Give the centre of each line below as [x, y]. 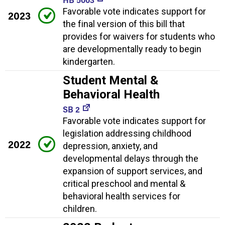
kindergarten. [89, 61]
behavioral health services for [122, 196]
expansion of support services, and [133, 171]
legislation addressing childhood [127, 133]
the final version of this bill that [124, 24]
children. [80, 208]
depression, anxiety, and [110, 146]
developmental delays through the [131, 158]
